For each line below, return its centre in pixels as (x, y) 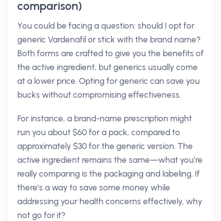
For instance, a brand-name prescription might (105, 118)
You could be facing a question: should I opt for (106, 26)
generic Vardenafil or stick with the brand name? (109, 39)
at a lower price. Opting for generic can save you (109, 81)
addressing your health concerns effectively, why (110, 201)
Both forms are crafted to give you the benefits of (110, 53)
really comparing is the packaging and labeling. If (109, 174)
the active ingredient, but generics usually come (108, 67)
